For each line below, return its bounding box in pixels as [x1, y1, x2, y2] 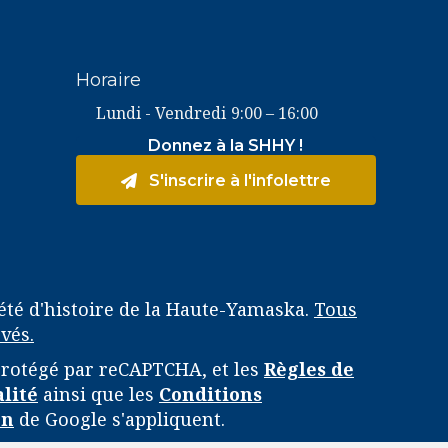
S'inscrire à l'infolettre [148, 171, 331, 191]
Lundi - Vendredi [95, 102, 226, 125]
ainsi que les [38, 381, 159, 406]
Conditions [159, 381, 262, 406]
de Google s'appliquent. [14, 406, 225, 431]
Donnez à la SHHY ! [148, 136, 304, 156]
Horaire [75, 69, 141, 92]
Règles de [264, 356, 354, 381]
